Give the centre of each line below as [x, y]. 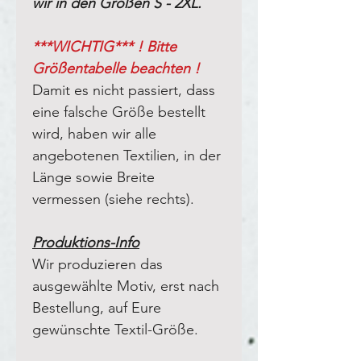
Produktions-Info [86, 242]
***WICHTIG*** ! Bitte [104, 46]
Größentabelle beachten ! [116, 68]
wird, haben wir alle [94, 133]
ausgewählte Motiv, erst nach [126, 286]
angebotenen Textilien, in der [127, 155]
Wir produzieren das [98, 264]
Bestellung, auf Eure [97, 307]
